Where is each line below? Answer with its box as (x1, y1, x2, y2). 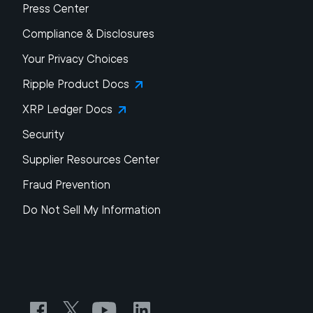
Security (22, 128, 64, 141)
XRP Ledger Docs (22, 103, 112, 116)
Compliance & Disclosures (22, 27, 154, 41)
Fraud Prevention (22, 178, 110, 191)
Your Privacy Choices (22, 52, 129, 66)
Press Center (22, 2, 89, 15)
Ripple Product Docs (22, 78, 129, 91)
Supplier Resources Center (22, 153, 159, 166)
